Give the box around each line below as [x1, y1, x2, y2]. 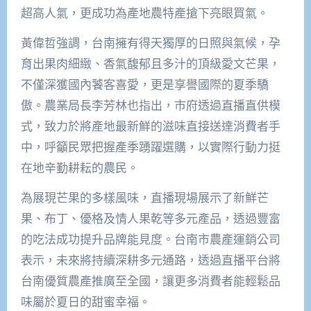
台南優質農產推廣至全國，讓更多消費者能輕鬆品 [20, 273, 280, 289]
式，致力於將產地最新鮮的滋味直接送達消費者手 [20, 118, 280, 135]
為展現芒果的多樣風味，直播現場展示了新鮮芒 [20, 190, 269, 206]
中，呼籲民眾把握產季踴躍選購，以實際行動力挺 [20, 139, 280, 155]
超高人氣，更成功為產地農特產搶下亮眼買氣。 [20, 5, 269, 22]
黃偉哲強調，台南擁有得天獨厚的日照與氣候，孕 [20, 35, 280, 51]
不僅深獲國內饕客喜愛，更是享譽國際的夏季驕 [20, 76, 269, 93]
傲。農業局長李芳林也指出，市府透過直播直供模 [20, 97, 280, 114]
